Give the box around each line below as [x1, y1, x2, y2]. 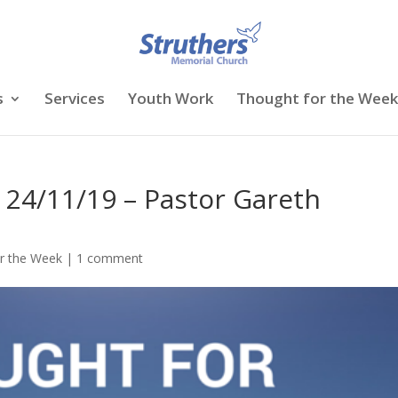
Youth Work [128, 88, 213, 108]
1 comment [76, 250, 144, 267]
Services [44, 88, 105, 108]
